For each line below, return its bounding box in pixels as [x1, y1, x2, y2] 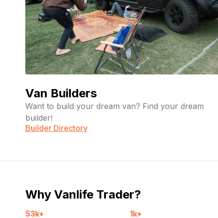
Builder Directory [25, 123, 88, 133]
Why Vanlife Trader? [25, 187, 141, 202]
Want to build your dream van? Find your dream [25, 101, 204, 111]
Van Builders [25, 86, 97, 100]
